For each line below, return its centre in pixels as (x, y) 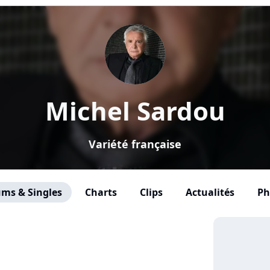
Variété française (135, 144)
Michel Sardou (135, 111)
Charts (101, 192)
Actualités (210, 192)
